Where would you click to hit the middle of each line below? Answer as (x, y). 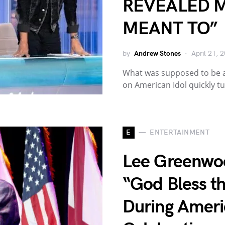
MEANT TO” (170, 29)
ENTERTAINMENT (180, 133)
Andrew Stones (157, 53)
